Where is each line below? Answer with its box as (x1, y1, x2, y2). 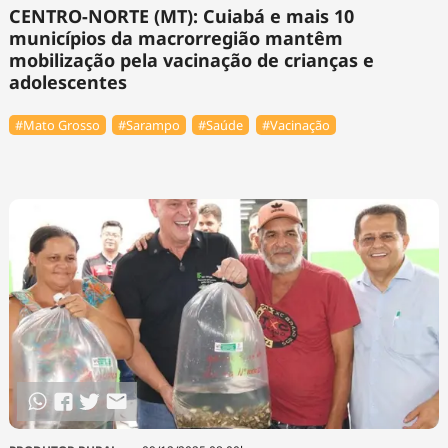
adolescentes (8, 70, 127, 95)
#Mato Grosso (14, 116, 100, 135)
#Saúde (198, 116, 244, 135)
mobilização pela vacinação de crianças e (8, 48, 374, 73)
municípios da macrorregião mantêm (8, 26, 343, 51)
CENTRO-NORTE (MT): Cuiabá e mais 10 (8, 4, 354, 29)
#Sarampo (118, 116, 180, 135)
